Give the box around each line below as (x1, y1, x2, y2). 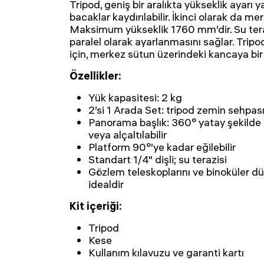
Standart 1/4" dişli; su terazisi (88, 153, 227, 166)
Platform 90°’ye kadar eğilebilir (88, 140, 236, 154)
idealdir (88, 177, 124, 191)
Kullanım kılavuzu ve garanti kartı (88, 246, 244, 259)
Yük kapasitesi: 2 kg (88, 91, 182, 104)
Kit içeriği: (70, 199, 122, 213)
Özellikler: (70, 69, 121, 82)
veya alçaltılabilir (88, 128, 167, 141)
